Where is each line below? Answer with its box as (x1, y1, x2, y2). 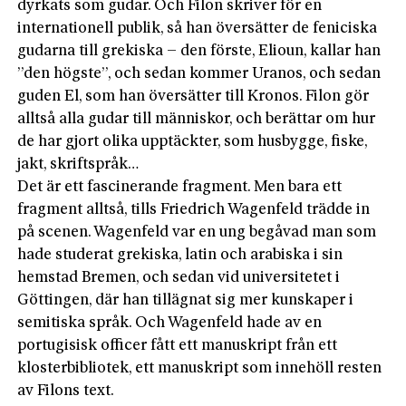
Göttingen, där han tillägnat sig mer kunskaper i (17, 292, 354, 308)
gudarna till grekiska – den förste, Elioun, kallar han (17, 43, 382, 59)
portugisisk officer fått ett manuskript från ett (17, 337, 338, 353)
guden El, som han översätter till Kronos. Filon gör (17, 88, 370, 104)
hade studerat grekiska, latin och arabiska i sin (17, 246, 343, 263)
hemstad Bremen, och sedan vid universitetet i (17, 269, 341, 285)
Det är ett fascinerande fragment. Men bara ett (17, 179, 343, 195)
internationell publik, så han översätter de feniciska (17, 20, 378, 36)
